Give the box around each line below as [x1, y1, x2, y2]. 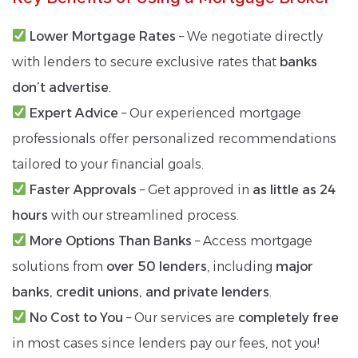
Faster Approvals [30, 181, 137, 197]
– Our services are [123, 309, 239, 325]
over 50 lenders [106, 258, 207, 274]
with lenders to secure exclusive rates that [12, 54, 280, 70]
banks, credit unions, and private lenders [12, 284, 269, 300]
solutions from [12, 258, 106, 274]
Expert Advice [30, 105, 119, 121]
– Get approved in [137, 181, 253, 197]
